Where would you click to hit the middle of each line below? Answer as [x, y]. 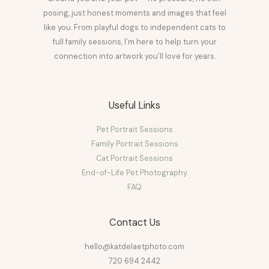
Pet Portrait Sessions [134, 129]
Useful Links [134, 105]
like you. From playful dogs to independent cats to [134, 28]
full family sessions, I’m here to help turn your [134, 42]
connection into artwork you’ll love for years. [134, 56]
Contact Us [134, 222]
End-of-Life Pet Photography [134, 172]
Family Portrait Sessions [134, 144]
